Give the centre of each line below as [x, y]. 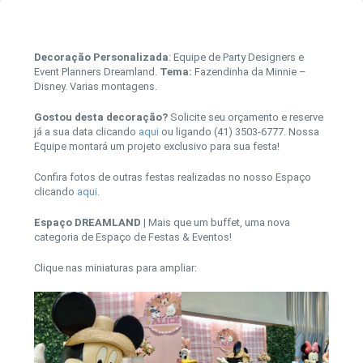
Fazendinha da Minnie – [249, 71]
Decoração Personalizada [101, 57]
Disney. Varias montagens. [95, 86]
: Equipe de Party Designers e [236, 57]
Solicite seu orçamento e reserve [245, 117]
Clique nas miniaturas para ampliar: [115, 267]
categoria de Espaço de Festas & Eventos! [132, 237]
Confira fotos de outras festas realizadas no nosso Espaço [172, 177]
